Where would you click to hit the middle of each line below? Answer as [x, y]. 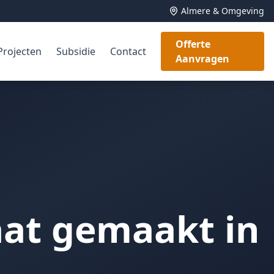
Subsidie [76, 51]
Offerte [193, 44]
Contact [128, 51]
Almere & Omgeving [223, 11]
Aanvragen [202, 59]
